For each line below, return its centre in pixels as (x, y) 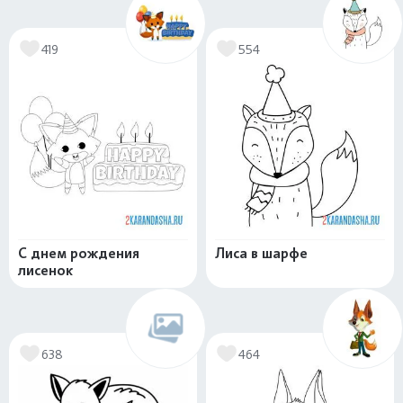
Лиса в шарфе (261, 254)
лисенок (45, 271)
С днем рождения (79, 254)
